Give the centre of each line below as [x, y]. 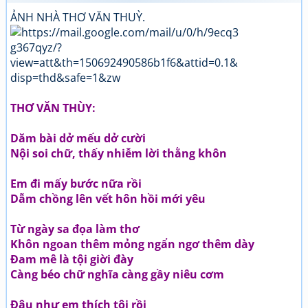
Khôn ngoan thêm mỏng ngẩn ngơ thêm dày [132, 244]
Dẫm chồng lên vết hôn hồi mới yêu [108, 199]
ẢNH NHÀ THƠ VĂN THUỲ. [78, 17]
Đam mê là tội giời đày [72, 259]
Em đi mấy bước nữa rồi [76, 184]
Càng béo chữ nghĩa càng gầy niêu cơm [117, 274]
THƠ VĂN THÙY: [53, 108]
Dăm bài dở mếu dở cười [78, 138]
